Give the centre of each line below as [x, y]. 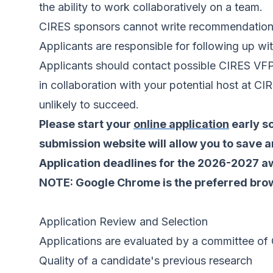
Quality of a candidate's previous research [146, 261]
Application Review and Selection [123, 222]
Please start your [86, 124]
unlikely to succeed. [90, 105]
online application [181, 124]
